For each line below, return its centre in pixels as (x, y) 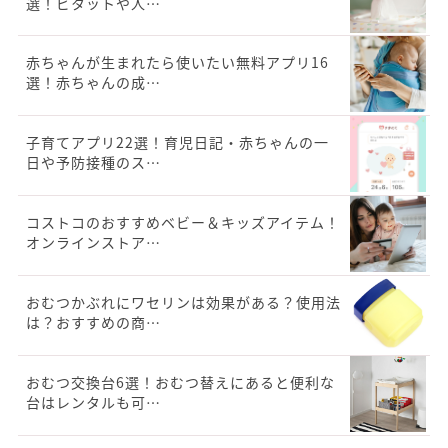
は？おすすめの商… (93, 322)
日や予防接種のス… (93, 162)
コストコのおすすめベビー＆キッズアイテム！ (183, 222)
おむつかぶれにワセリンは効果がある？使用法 (183, 302)
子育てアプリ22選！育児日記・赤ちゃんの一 (177, 142)
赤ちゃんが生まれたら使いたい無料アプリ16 (177, 62)
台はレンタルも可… (93, 402)
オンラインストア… (93, 242)
